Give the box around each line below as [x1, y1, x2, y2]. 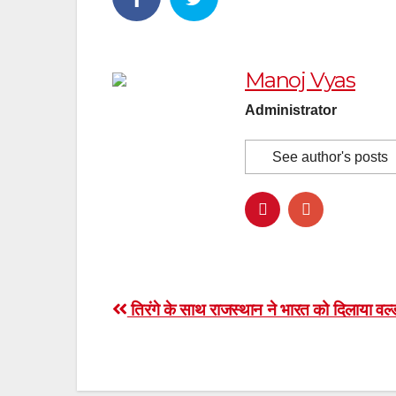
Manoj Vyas [245, 66, 355, 93]
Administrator [245, 102, 337, 118]
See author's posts [272, 148, 388, 164]
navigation [111, 334, 255, 369]
